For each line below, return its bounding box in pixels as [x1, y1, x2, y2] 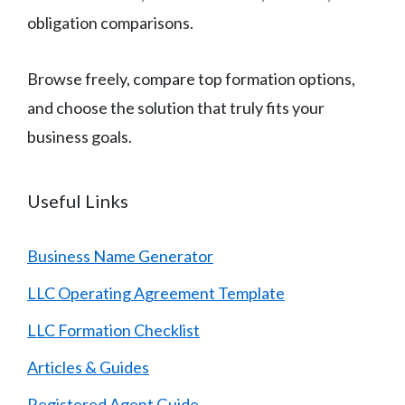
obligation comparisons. [27, 13, 193, 33]
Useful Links [27, 190, 128, 212]
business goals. [27, 127, 132, 147]
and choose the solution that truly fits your [27, 98, 325, 118]
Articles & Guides [27, 357, 149, 378]
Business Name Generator [27, 246, 213, 267]
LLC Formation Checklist [27, 320, 200, 341]
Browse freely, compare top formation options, [27, 69, 355, 89]
